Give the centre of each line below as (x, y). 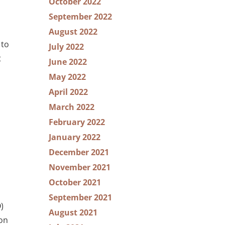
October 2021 (75, 182)
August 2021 (73, 212)
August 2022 (73, 32)
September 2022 (80, 17)
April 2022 (68, 92)
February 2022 (77, 122)
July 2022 (66, 47)
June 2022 (68, 62)
